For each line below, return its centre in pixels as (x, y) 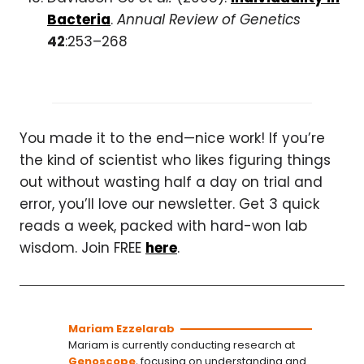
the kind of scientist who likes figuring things (175, 160)
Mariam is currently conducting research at (182, 344)
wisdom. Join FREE (82, 247)
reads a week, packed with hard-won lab (163, 225)
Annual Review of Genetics (209, 19)
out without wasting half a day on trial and (171, 182)
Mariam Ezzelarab (121, 328)
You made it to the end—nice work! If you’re (172, 138)
